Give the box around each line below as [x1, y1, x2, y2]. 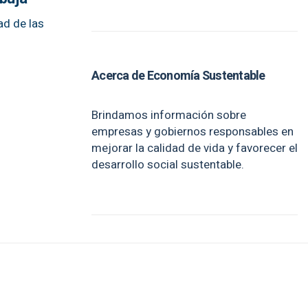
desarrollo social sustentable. [91, 156, 244, 173]
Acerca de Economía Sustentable [91, 67, 265, 85]
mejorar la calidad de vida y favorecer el [91, 140, 298, 157]
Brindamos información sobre [91, 107, 246, 124]
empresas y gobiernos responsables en [91, 123, 294, 140]
